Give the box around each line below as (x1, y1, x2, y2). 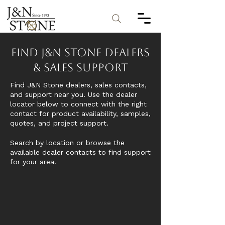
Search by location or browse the (10, 139, 125, 147)
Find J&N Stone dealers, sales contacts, (10, 81, 147, 89)
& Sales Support (33, 61, 128, 74)
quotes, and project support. (10, 119, 108, 127)
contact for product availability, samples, (10, 109, 151, 118)
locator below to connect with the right (10, 100, 147, 108)
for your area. (10, 158, 56, 166)
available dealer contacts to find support (10, 148, 151, 156)
